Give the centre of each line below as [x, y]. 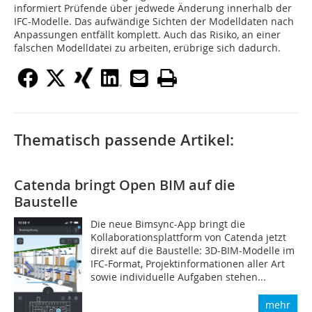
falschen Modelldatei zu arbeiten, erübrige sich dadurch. [147, 47]
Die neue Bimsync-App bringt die [168, 224]
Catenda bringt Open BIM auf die [125, 185]
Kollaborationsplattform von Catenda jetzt [189, 237]
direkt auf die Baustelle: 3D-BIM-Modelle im [193, 250]
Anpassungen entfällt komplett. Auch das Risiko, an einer [147, 34]
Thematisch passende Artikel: [124, 140]
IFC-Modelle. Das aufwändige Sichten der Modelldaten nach [154, 21]
